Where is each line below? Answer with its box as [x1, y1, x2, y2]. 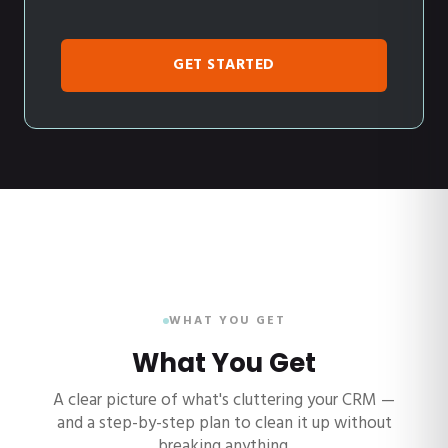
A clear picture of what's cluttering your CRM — [53, 387, 395, 415]
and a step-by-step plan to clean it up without [56, 410, 392, 438]
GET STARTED [173, 53, 275, 78]
